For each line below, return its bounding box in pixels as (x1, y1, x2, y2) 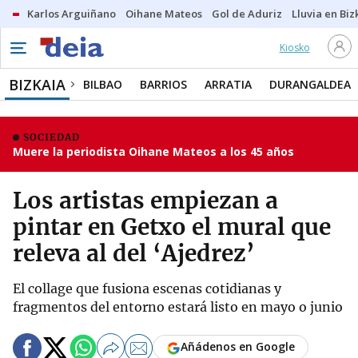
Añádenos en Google (181, 339, 295, 355)
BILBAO (83, 77, 122, 92)
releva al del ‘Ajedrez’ (13, 239, 255, 268)
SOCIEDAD (23, 131, 80, 143)
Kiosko (279, 41, 310, 54)
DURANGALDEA (269, 77, 351, 92)
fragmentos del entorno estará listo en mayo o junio (13, 299, 343, 315)
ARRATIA (205, 77, 252, 92)
